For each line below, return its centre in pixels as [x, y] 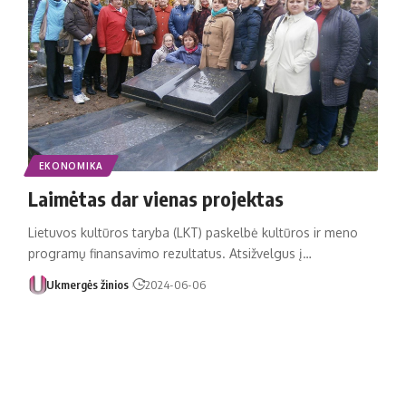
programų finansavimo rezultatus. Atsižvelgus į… [169, 253]
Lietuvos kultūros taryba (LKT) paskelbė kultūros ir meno [193, 232]
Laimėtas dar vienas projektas [155, 198]
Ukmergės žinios [88, 284]
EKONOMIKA [71, 165]
